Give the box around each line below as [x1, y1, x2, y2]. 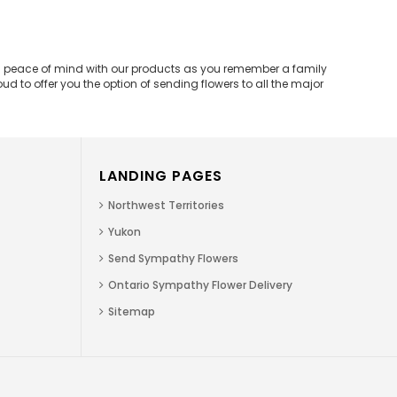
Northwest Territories [108, 197, 224, 213]
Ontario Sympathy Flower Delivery [108, 276, 292, 292]
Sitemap [108, 303, 155, 319]
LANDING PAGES [99, 165, 222, 186]
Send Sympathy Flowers [108, 250, 238, 266]
